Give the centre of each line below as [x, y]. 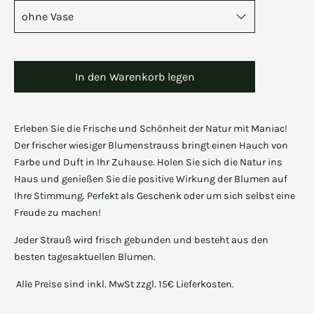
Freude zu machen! [57, 213]
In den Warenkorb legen [135, 77]
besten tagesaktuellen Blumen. [85, 257]
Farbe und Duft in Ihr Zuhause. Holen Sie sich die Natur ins [148, 163]
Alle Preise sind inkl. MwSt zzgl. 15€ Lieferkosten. [125, 285]
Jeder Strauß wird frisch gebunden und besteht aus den [141, 240]
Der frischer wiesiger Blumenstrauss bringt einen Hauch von [151, 146]
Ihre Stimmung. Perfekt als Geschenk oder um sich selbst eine [155, 196]
